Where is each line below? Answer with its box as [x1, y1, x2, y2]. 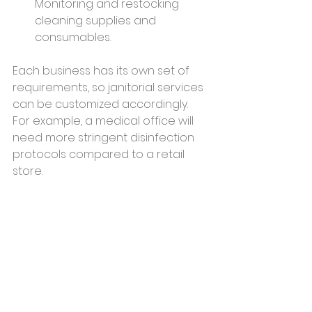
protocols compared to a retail [13, 146, 187, 162]
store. [13, 163, 42, 179]
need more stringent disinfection [13, 130, 197, 146]
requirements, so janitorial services [13, 79, 206, 95]
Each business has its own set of [13, 63, 192, 79]
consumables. [35, 29, 111, 45]
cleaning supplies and [35, 13, 159, 29]
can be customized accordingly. [13, 96, 191, 112]
